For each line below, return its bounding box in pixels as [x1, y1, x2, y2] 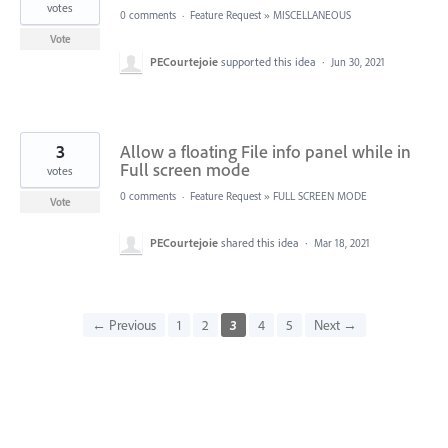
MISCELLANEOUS [273, 7, 351, 22]
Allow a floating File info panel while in [120, 139, 411, 163]
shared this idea [221, 234, 302, 250]
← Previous [91, 315, 156, 334]
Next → [313, 315, 357, 334]
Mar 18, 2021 [314, 235, 370, 250]
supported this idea [221, 53, 319, 69]
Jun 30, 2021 [331, 54, 385, 69]
